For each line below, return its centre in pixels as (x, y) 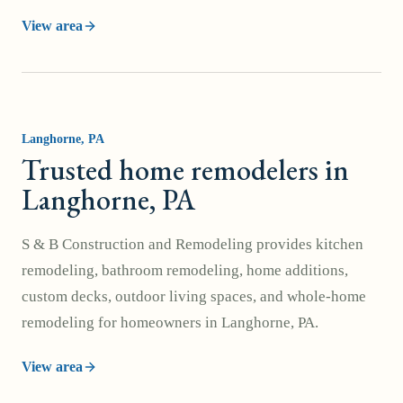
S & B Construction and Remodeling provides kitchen (193, 244)
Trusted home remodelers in (185, 170)
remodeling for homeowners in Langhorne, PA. (170, 322)
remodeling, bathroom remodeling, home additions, (185, 270)
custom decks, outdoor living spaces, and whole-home (194, 296)
